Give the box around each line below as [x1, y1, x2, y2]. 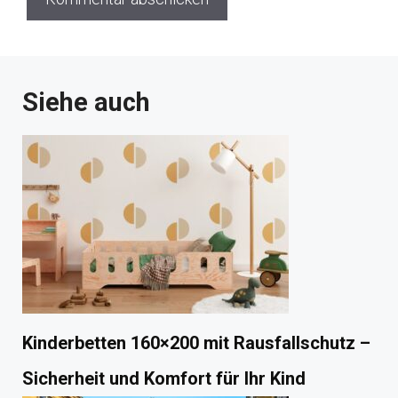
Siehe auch [22, 86, 150, 117]
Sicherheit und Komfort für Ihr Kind [22, 367, 306, 389]
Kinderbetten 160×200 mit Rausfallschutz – [22, 331, 370, 354]
